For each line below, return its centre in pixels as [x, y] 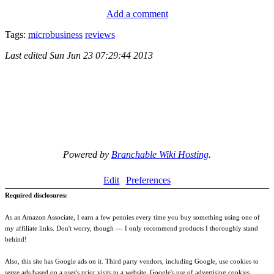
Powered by [87, 154]
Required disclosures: [36, 195]
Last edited [27, 55]
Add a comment [137, 13]
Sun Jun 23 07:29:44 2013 [101, 55]
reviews [100, 34]
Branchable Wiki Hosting [160, 154]
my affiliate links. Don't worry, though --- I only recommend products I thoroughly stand [131, 228]
